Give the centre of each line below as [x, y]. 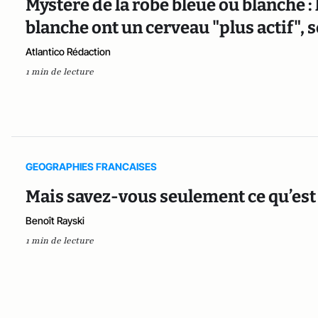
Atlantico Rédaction [68, 51]
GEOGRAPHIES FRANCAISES [91, 166]
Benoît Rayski [55, 220]
